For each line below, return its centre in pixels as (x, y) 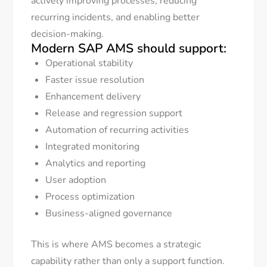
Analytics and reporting (96, 164)
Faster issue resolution (95, 80)
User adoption (76, 180)
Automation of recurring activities (117, 130)
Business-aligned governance (109, 214)
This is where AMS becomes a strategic (116, 245)
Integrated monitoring (93, 147)
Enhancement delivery (93, 97)
